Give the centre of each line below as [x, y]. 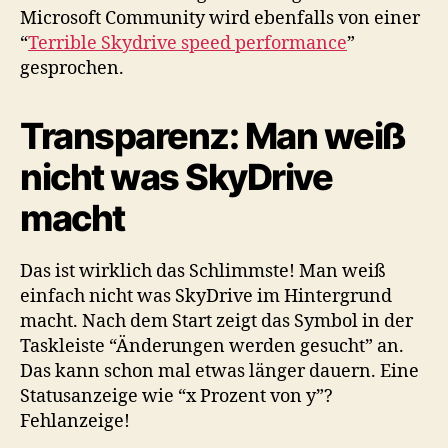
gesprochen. [72, 68]
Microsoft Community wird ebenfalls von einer [220, 18]
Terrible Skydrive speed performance [187, 43]
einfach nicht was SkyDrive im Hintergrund [206, 296]
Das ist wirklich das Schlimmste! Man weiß [203, 271]
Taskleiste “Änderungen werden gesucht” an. [212, 346]
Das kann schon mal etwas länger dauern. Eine [219, 371]
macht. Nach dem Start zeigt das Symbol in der [216, 321]
